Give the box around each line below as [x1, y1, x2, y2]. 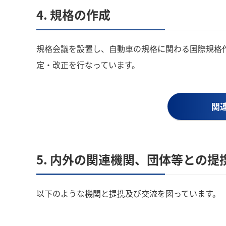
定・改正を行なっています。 [36, 58, 140, 71]
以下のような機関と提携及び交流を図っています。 [36, 187, 220, 200]
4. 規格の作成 [36, 5, 110, 23]
